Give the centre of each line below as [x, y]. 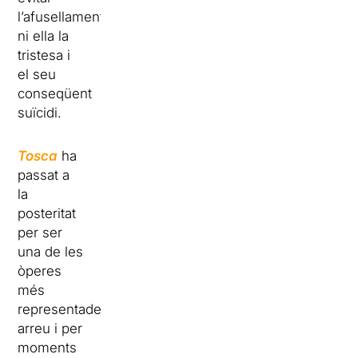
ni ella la [44, 36]
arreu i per [50, 329]
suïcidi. [40, 113]
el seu [37, 75]
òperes [40, 271]
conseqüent [55, 94]
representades [64, 310]
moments [48, 348]
